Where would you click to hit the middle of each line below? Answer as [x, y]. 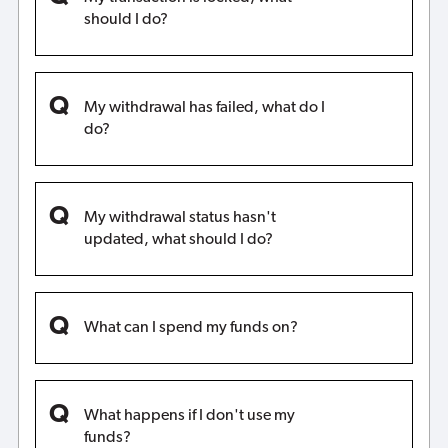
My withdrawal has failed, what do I [204, 107]
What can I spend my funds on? [190, 327]
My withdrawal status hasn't [179, 217]
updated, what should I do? [178, 239]
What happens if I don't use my [189, 415]
